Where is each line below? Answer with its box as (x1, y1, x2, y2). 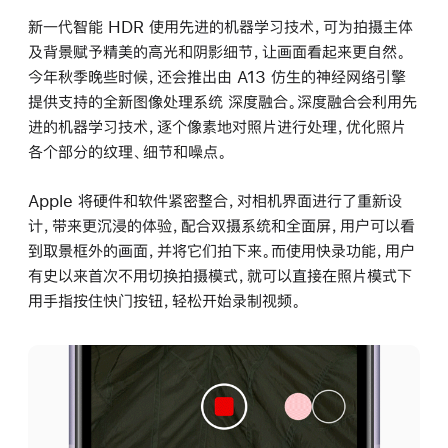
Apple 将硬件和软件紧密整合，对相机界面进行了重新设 (28, 192, 402, 210)
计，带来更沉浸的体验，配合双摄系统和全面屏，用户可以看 (28, 217, 415, 235)
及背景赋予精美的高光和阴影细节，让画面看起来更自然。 (28, 42, 406, 60)
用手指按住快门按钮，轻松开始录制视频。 (28, 292, 301, 310)
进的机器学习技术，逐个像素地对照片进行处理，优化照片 (28, 117, 406, 135)
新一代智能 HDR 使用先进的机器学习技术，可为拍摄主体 (28, 17, 413, 35)
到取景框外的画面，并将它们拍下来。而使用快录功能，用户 (28, 242, 415, 260)
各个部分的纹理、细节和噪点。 (28, 142, 227, 160)
